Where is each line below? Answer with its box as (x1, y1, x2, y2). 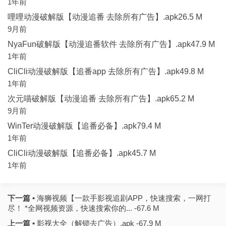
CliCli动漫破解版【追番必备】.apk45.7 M (8, 149, 156, 157)
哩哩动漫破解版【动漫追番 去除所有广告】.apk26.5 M (8, 13, 202, 21)
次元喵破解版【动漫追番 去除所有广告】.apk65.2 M (8, 94, 194, 103)
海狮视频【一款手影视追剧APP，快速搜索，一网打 (35, 194, 211, 202)
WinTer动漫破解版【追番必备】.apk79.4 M (8, 122, 161, 130)
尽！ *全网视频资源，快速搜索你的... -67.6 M (8, 204, 159, 212)
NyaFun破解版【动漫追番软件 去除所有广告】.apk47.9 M (8, 40, 215, 48)
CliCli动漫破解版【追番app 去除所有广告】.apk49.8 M (8, 67, 204, 76)
